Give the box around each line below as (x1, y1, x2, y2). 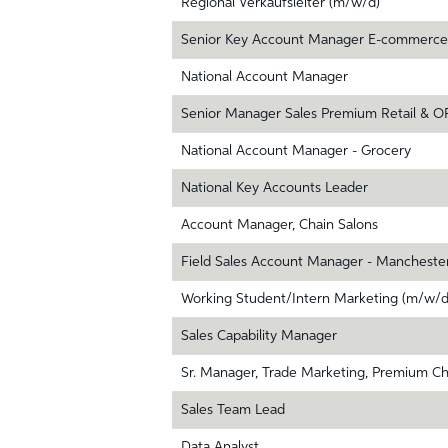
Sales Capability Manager (181, 329, 337, 343)
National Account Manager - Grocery (181, 144, 411, 158)
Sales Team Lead (181, 403, 285, 417)
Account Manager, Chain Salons (181, 218, 378, 232)
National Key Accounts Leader (181, 181, 368, 195)
